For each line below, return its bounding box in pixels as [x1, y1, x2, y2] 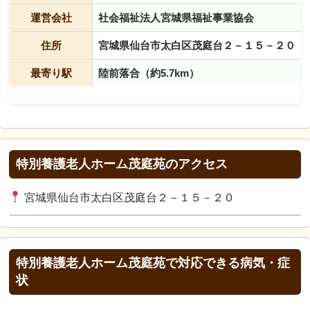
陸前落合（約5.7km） [98, 66, 199, 79]
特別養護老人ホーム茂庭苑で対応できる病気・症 [16, 255, 290, 270]
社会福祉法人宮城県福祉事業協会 [98, 11, 254, 24]
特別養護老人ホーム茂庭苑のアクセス [16, 156, 228, 171]
